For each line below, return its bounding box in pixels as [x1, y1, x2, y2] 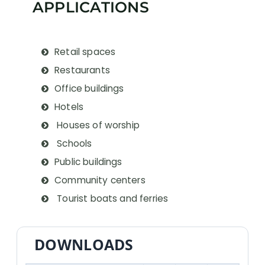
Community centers [54, 174, 146, 187]
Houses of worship [54, 119, 140, 132]
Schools [54, 137, 92, 150]
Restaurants [54, 64, 110, 77]
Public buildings [54, 156, 122, 169]
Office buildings [54, 82, 124, 95]
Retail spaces [54, 46, 116, 59]
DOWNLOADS [34, 234, 134, 255]
